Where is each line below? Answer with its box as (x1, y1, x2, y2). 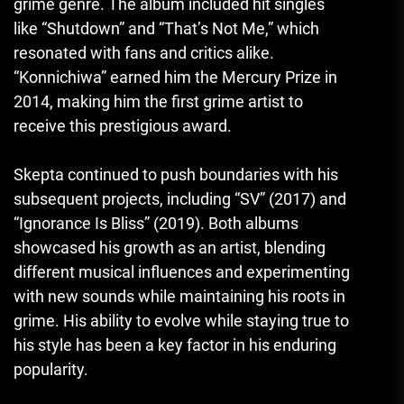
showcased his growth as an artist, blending (14, 238, 326, 258)
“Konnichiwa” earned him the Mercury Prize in (14, 68, 337, 87)
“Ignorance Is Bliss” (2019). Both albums (14, 214, 298, 234)
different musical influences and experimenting (14, 262, 350, 282)
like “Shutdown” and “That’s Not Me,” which (14, 19, 319, 39)
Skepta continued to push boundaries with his (14, 165, 338, 185)
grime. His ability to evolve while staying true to (14, 311, 349, 331)
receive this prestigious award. (14, 116, 232, 136)
